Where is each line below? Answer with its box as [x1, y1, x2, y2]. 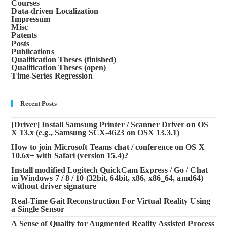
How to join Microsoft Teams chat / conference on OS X [11, 143, 205, 152]
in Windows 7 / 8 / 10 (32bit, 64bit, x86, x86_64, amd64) [11, 174, 204, 182]
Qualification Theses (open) [11, 63, 106, 72]
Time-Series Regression [11, 71, 93, 80]
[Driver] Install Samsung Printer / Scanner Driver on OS [11, 120, 208, 129]
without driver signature [11, 182, 96, 191]
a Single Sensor [11, 205, 64, 213]
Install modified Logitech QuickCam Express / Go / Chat [11, 166, 208, 174]
